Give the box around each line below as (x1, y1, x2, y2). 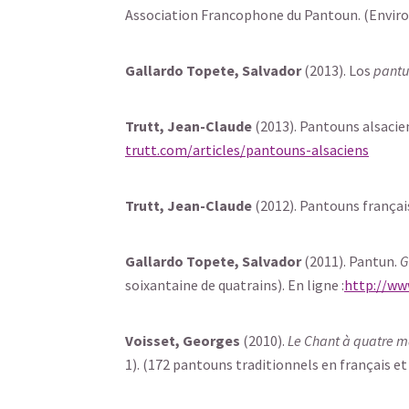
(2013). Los (301, 61, 373, 79)
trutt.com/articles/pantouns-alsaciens (125, 141, 369, 159)
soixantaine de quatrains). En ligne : (125, 276, 344, 294)
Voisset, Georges (125, 331, 243, 350)
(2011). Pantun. (301, 252, 400, 270)
